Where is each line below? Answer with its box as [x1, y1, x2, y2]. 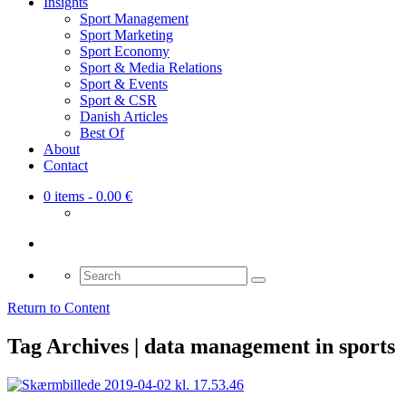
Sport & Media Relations [80, 60, 222, 76]
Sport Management [80, 11, 188, 27]
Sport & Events [80, 76, 168, 92]
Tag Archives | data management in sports [7, 334, 395, 359]
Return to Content [7, 300, 110, 316]
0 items [43, 188, 84, 205]
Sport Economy [80, 43, 169, 60]
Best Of [80, 125, 124, 141]
